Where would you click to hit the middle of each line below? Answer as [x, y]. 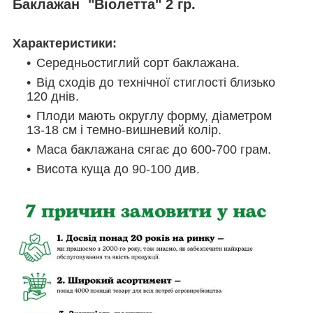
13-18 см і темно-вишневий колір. [124, 130]
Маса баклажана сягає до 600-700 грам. [154, 149]
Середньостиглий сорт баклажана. [138, 63]
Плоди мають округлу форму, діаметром [154, 116]
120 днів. [53, 96]
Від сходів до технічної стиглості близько [156, 82]
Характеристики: [65, 43]
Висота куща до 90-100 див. [118, 169]
